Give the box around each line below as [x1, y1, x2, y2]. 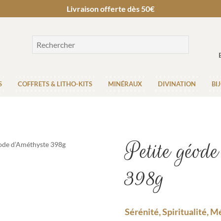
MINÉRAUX [108, 79, 143, 88]
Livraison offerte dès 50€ [67, 4, 154, 13]
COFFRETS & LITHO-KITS [18, 79, 93, 88]
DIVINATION [158, 79, 196, 88]
